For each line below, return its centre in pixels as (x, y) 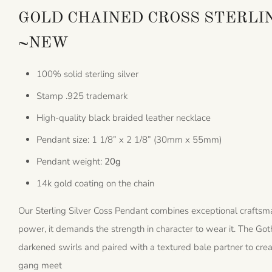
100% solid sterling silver (88, 74)
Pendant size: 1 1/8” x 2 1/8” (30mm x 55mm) (129, 140)
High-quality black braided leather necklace (124, 118)
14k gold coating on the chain (96, 183)
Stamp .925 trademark (82, 96)
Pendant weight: (71, 161)
